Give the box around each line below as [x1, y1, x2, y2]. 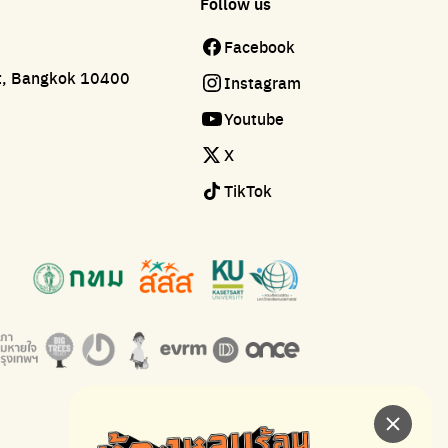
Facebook [223, 35, 295, 59]
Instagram [223, 71, 301, 95]
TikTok [223, 179, 272, 203]
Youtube [223, 107, 284, 131]
